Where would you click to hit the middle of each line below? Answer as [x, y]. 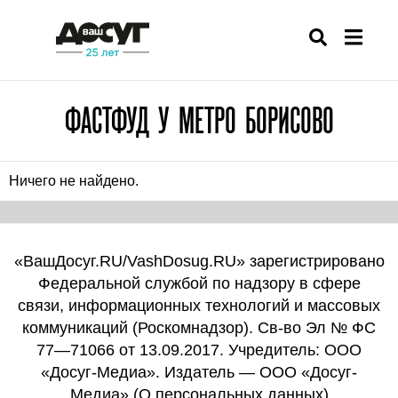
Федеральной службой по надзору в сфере [199, 283]
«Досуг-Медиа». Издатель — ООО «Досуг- [199, 372]
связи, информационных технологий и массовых [199, 306]
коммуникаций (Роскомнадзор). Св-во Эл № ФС [199, 328]
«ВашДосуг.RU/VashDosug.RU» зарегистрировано [199, 261]
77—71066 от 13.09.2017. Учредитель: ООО [199, 350]
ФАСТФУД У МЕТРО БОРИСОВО [199, 121]
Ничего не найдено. [74, 181]
